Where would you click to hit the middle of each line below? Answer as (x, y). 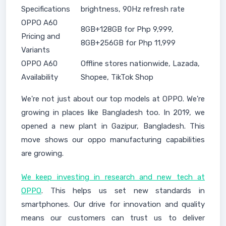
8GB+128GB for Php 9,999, (127, 29)
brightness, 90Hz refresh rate (133, 9)
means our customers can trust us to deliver (113, 218)
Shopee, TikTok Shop (117, 77)
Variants (36, 50)
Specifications (46, 9)
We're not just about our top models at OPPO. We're (113, 99)
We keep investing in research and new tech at (113, 177)
